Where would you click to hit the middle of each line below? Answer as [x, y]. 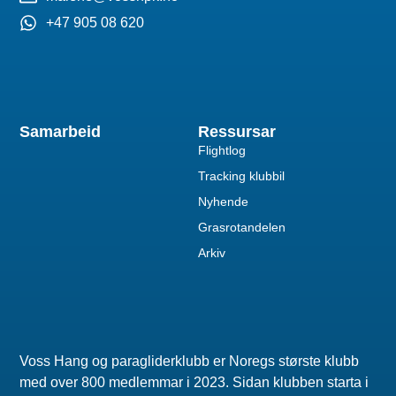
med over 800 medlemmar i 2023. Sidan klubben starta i [194, 383]
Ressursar [237, 131]
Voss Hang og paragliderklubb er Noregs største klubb [190, 362]
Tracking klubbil [241, 175]
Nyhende [223, 201]
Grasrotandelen [242, 227]
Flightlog [222, 150]
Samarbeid [61, 131]
